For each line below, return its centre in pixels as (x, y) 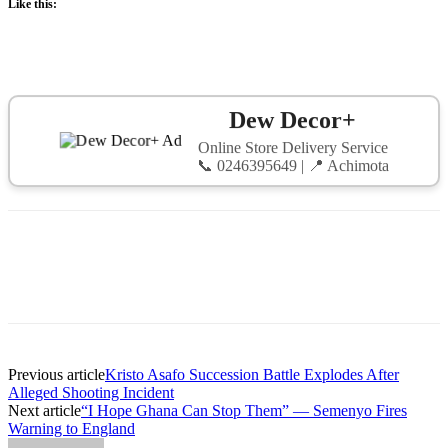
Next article (44, 410)
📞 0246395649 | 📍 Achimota (292, 163)
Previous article (56, 374)
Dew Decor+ (292, 117)
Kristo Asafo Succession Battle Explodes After (252, 374)
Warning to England (71, 428)
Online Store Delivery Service (292, 145)
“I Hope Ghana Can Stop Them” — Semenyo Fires (244, 410)
